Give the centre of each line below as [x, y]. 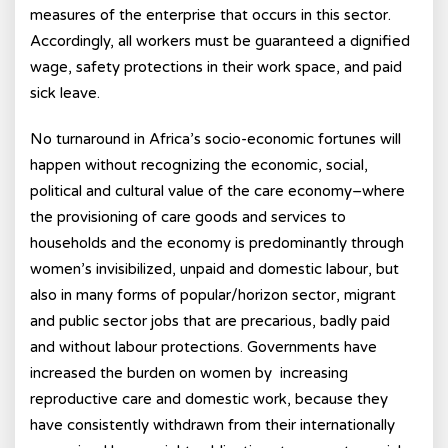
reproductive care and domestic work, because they [209, 399]
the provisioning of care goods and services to [188, 217]
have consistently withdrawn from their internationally [212, 425]
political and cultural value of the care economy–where [217, 191]
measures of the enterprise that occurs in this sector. [210, 15]
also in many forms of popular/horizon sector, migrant [213, 295]
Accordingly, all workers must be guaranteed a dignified [220, 41]
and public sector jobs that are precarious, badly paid [210, 321]
